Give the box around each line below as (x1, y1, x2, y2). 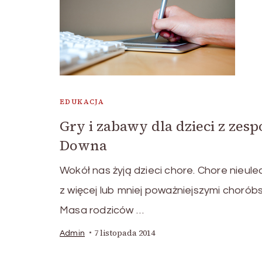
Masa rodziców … (60, 204, 144, 216)
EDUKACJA (60, 96, 105, 106)
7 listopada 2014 (94, 227, 155, 239)
